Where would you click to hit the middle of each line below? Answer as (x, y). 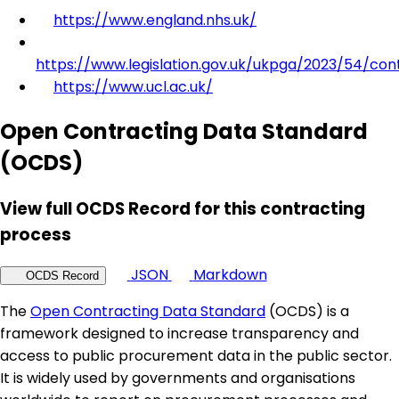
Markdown (230, 275)
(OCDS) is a (307, 312)
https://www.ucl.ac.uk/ (133, 86)
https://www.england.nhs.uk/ (155, 20)
